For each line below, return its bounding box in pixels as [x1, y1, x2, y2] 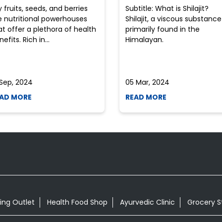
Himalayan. [125, 34, 164, 45]
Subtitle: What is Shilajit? [125, 3, 209, 13]
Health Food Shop [47, 197, 108, 208]
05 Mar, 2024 [125, 77, 169, 87]
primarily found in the [125, 24, 200, 34]
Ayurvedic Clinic [119, 197, 175, 208]
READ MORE [125, 92, 166, 102]
